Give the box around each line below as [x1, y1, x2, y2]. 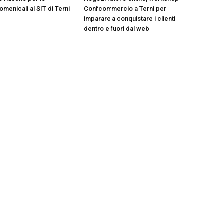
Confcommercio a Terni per [84, 5, 166, 12]
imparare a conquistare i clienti [84, 15, 175, 22]
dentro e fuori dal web [84, 25, 149, 32]
